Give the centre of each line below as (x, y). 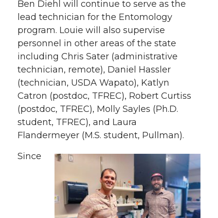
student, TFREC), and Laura (77, 122)
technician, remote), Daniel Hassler (94, 69)
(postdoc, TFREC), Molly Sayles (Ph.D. (98, 109)
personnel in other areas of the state (97, 43)
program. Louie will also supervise (91, 30)
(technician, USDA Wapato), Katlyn (93, 82)
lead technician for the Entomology (95, 17)
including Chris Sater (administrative (98, 56)
